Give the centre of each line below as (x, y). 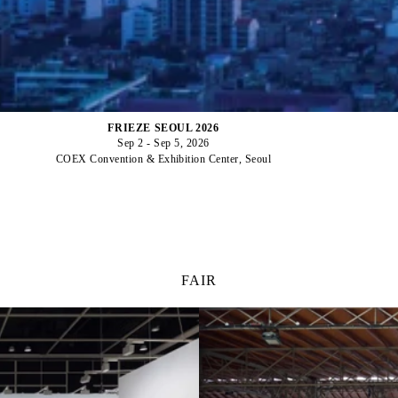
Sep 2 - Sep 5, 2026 (163, 143)
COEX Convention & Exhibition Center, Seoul (163, 159)
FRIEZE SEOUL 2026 (163, 128)
